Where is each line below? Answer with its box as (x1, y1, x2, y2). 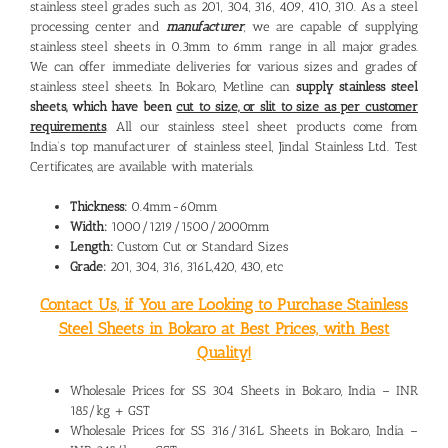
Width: (70, 219, 107, 235)
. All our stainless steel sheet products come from (106, 119, 418, 135)
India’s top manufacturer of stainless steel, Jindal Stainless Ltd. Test (30, 139, 418, 155)
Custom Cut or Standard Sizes (113, 239, 288, 255)
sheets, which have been (30, 99, 177, 115)
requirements (30, 119, 106, 135)
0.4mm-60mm (127, 199, 218, 215)
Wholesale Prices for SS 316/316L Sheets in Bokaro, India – (70, 423, 418, 439)
